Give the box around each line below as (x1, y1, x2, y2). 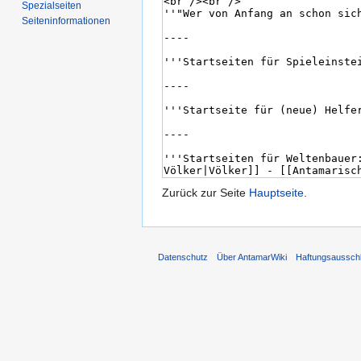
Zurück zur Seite (162, 186, 249, 200)
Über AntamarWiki (217, 252, 288, 263)
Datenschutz (158, 252, 208, 263)
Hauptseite (249, 186, 304, 200)
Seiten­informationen (22, 15, 111, 27)
